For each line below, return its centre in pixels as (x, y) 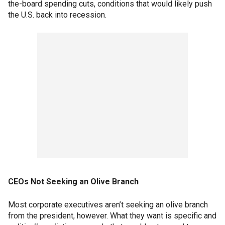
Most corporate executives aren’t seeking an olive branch (108, 205)
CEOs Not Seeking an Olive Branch (73, 182)
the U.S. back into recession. (57, 15)
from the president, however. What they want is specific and (112, 216)
